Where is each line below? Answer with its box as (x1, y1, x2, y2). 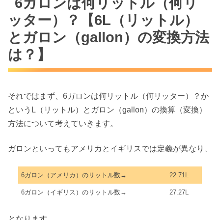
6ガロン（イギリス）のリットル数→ (21, 189, 127, 196)
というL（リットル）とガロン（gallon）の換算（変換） (8, 106, 207, 114)
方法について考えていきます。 (8, 119, 118, 128)
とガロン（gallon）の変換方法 (8, 29, 209, 46)
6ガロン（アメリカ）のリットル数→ (21, 171, 127, 179)
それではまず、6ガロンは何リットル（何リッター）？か (8, 92, 209, 101)
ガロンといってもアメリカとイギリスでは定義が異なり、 (8, 144, 212, 153)
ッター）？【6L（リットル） (8, 12, 198, 28)
